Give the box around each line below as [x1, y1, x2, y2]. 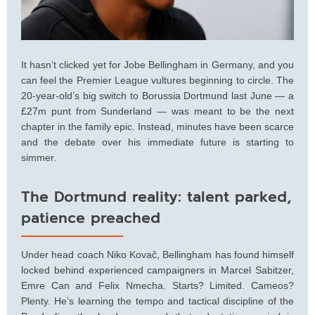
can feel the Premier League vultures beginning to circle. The [21, 74, 294, 86]
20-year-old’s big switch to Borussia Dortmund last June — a [21, 89, 294, 101]
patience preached [21, 207, 160, 229]
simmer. [21, 151, 56, 163]
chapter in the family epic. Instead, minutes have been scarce [21, 120, 294, 132]
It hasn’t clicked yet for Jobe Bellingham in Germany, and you [21, 58, 294, 70]
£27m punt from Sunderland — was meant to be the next [21, 105, 294, 117]
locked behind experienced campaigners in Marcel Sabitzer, [21, 264, 294, 276]
